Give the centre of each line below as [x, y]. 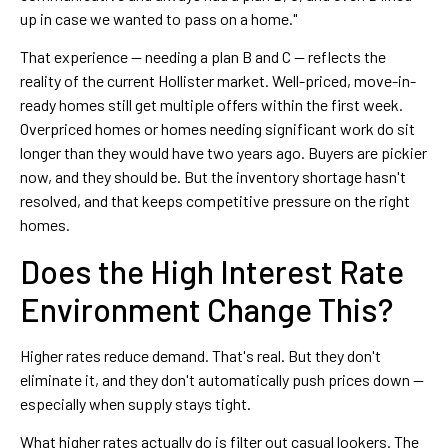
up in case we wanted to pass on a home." [158, 18]
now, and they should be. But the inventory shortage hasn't [213, 177]
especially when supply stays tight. [135, 403]
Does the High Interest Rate [212, 270]
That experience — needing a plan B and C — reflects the [203, 57]
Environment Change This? [206, 308]
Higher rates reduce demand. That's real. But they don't [200, 355]
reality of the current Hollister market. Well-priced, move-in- [218, 81]
